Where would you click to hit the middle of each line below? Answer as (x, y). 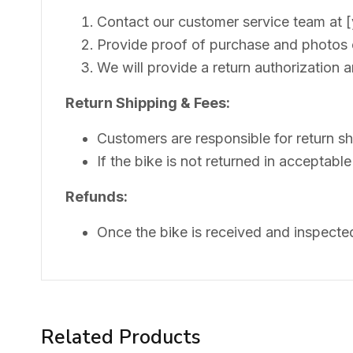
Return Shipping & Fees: (148, 102)
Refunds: (97, 196)
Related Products (121, 337)
